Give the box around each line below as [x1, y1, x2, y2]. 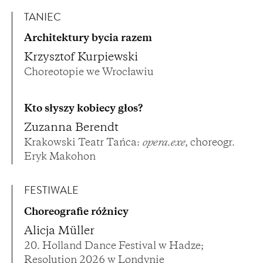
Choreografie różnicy [24, 207, 129, 217]
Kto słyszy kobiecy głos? [24, 104, 143, 114]
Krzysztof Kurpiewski [24, 52, 138, 64]
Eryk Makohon [24, 153, 96, 163]
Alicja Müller [24, 225, 95, 237]
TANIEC [24, 12, 61, 23]
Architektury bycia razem [24, 34, 152, 44]
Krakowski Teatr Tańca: [24, 139, 142, 149]
